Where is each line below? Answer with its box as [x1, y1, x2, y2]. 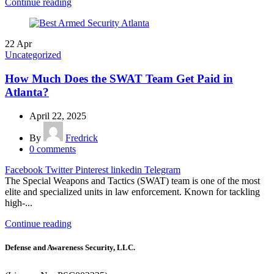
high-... [5, 197, 32, 208]
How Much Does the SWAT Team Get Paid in [5, 72, 233, 85]
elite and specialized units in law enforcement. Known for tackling [5, 186, 260, 197]
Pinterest [75, 164, 108, 175]
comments [37, 143, 76, 154]
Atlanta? [5, 85, 49, 98]
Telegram [144, 164, 180, 175]
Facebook [5, 164, 43, 175]
